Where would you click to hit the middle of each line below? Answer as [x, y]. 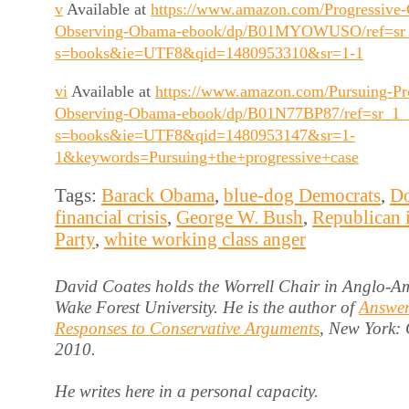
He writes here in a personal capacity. [187, 391]
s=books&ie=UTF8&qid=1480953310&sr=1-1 [209, 52]
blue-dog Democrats [302, 195]
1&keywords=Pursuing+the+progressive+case [207, 157]
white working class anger [205, 239]
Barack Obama [158, 195]
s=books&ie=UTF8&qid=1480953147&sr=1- [205, 136]
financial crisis [111, 217]
